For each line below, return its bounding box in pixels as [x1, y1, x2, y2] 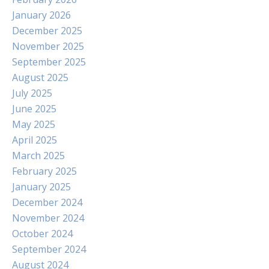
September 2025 [12, 55, 86, 68]
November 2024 [12, 211, 84, 225]
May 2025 [12, 118, 55, 131]
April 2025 [12, 133, 57, 147]
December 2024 [12, 196, 82, 209]
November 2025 [12, 40, 84, 53]
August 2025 [12, 71, 68, 84]
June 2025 [12, 102, 56, 115]
